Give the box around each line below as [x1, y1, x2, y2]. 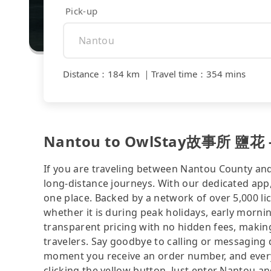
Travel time [151, 68, 197, 80]
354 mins [206, 68, 246, 80]
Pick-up [65, 4, 98, 17]
